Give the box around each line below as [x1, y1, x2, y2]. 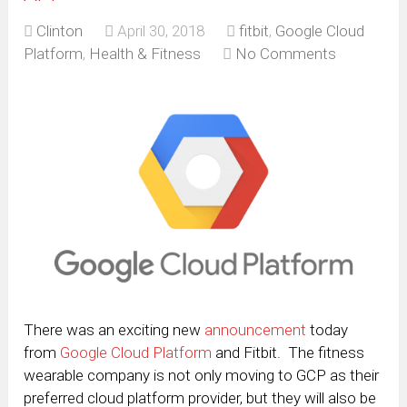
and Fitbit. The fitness [212, 343, 365, 362]
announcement [204, 321, 307, 340]
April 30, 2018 [117, 21, 205, 40]
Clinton [36, 21, 84, 40]
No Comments [235, 44, 337, 63]
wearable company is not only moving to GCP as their [24, 366, 380, 385]
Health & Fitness [89, 44, 202, 63]
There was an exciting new [24, 321, 205, 340]
